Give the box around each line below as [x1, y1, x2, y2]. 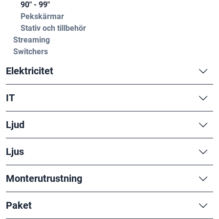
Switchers [13, 47, 48, 56]
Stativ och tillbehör [21, 23, 86, 33]
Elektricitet [6, 65, 53, 77]
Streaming [13, 35, 50, 44]
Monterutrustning [6, 173, 82, 184]
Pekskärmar [21, 12, 64, 21]
